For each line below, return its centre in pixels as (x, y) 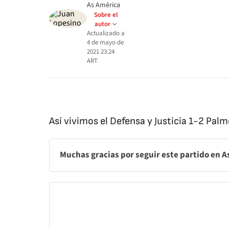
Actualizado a (106, 33)
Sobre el (106, 15)
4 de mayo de (105, 42)
